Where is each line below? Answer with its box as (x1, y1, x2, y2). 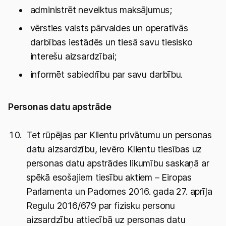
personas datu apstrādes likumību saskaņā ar (26, 158, 209, 168)
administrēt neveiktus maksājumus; (30, 5, 173, 15)
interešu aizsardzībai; (30, 51, 117, 62)
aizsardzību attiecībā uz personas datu (26, 214, 186, 225)
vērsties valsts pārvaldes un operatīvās (30, 23, 188, 33)
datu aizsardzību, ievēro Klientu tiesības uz (26, 144, 202, 154)
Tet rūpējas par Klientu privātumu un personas (26, 130, 212, 140)
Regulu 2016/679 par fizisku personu (26, 200, 176, 211)
